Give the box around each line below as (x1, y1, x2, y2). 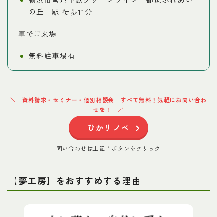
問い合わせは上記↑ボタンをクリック (56, 144, 161, 152)
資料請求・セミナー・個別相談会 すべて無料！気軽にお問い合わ (22, 95, 207, 104)
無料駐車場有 (28, 50, 76, 61)
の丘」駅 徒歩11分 (28, 6, 93, 17)
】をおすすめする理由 (46, 174, 141, 187)
